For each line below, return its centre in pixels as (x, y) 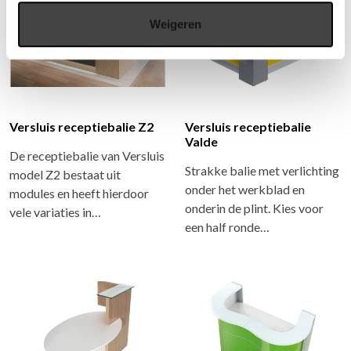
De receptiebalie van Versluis (87, 156)
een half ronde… (227, 227)
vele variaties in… (55, 212)
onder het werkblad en (245, 190)
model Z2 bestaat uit (65, 175)
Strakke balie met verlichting (262, 171)
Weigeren (175, 24)
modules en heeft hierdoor (79, 194)
